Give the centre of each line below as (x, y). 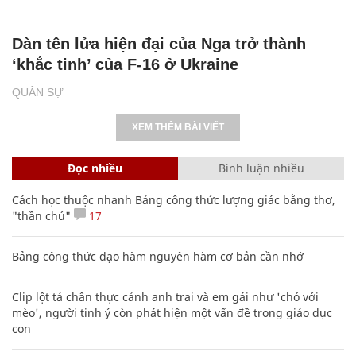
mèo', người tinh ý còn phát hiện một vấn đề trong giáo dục (172, 312)
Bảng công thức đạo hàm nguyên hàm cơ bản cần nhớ (158, 256)
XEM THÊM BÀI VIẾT (178, 127)
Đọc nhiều (95, 168)
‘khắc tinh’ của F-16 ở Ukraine (125, 64)
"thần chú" (41, 215)
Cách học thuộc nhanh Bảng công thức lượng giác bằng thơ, (174, 199)
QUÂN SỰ (38, 92)
